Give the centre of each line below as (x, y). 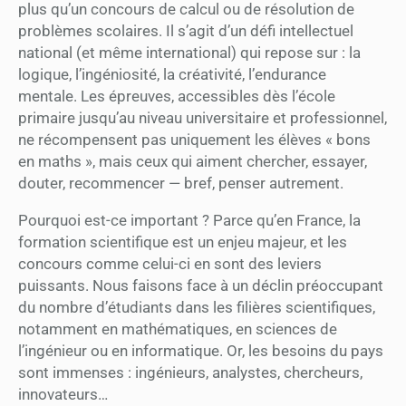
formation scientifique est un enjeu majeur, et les (183, 242)
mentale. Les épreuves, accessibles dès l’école (177, 96)
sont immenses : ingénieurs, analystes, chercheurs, (190, 372)
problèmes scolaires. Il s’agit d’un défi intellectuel (186, 30)
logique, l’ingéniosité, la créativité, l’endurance (172, 74)
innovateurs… (63, 394)
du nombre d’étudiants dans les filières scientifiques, (197, 307)
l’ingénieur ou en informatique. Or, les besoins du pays (201, 350)
